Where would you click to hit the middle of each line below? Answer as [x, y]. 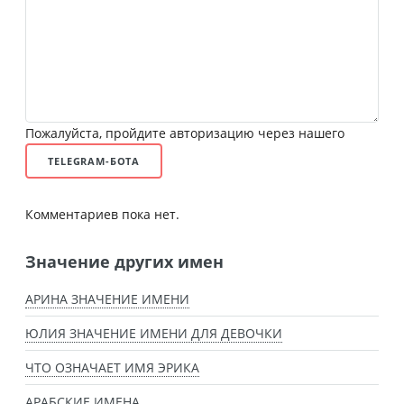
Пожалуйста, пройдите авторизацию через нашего [185, 133]
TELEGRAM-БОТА [94, 161]
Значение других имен [124, 261]
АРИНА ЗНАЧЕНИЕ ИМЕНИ [107, 299]
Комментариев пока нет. [102, 214]
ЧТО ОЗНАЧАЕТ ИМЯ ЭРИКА [112, 368]
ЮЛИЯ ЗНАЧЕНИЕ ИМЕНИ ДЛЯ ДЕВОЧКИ [154, 334]
